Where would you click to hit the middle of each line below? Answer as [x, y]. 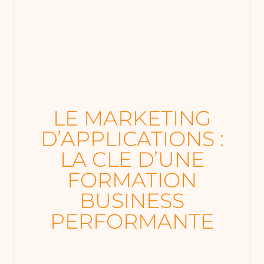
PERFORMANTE [132, 222]
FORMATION [132, 180]
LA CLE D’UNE [132, 160]
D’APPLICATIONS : [132, 139]
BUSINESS [132, 201]
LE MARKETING [132, 118]
